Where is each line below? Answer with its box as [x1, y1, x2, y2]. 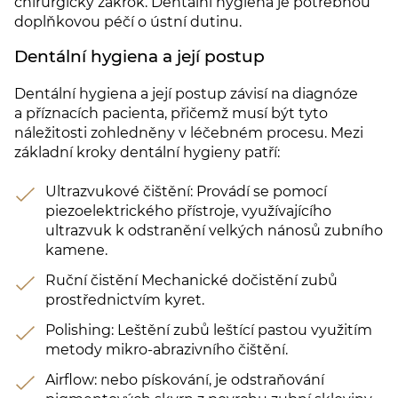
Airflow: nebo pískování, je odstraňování [45, 371, 324, 389]
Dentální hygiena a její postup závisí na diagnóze [14, 85, 358, 103]
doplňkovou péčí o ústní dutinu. [14, 13, 242, 31]
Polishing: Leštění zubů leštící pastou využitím [45, 322, 372, 339]
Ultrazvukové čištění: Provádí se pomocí [45, 183, 327, 201]
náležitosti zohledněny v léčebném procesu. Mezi [14, 124, 363, 142]
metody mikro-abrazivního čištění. [45, 341, 288, 359]
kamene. [45, 242, 107, 259]
